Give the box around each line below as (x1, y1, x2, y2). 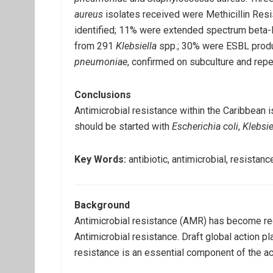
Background (74, 199, 130, 211)
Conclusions (74, 89, 131, 101)
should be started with (74, 121, 172, 132)
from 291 (74, 40, 116, 52)
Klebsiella (116, 40, 157, 52)
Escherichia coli (172, 121, 238, 132)
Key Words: (74, 154, 126, 165)
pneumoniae (74, 56, 127, 68)
